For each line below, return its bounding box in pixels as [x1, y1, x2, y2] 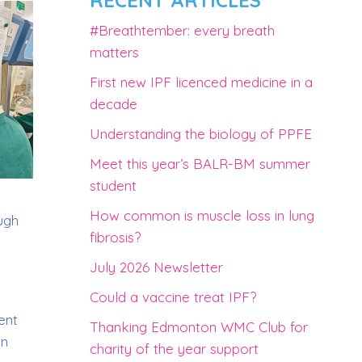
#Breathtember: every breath [90, 22, 275, 39]
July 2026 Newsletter [90, 259, 223, 276]
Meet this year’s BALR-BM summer [90, 155, 310, 172]
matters [90, 44, 139, 61]
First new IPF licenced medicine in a [90, 74, 313, 90]
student [90, 177, 137, 194]
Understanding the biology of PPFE [90, 125, 312, 142]
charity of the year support [90, 340, 259, 357]
